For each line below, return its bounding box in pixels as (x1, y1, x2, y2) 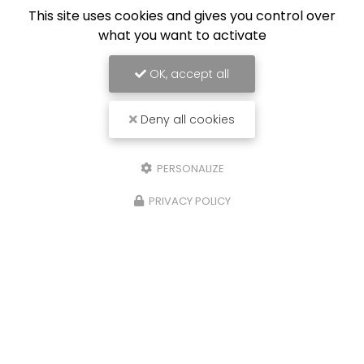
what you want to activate (97, 26, 266, 45)
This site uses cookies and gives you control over (28, 6, 336, 25)
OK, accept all (146, 66, 229, 82)
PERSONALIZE (154, 161, 224, 176)
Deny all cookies (137, 111, 235, 128)
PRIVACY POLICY (148, 193, 231, 209)
